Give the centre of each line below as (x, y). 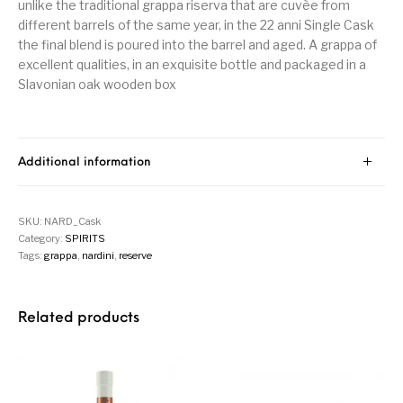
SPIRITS (85, 238)
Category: (42, 238)
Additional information (85, 162)
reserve (136, 255)
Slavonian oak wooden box (98, 84)
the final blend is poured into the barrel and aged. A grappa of (198, 44)
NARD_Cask (73, 221)
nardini (99, 255)
